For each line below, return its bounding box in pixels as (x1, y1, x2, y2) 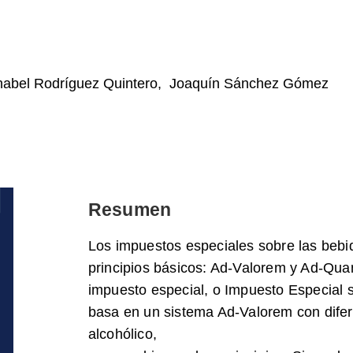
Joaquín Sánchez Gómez (169, 76, 329, 91)
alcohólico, (87, 326, 158, 343)
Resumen (87, 199, 172, 221)
